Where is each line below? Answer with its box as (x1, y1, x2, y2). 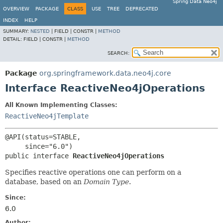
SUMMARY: (3, 28, 30, 34)
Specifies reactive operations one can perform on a (5, 168, 181, 176)
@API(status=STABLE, (5, 133, 81, 141)
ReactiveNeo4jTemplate (5, 112, 89, 120)
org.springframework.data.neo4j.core (39, 69, 171, 77)
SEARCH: (108, 50, 129, 56)
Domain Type (84, 178, 129, 186)
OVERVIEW (3, 6, 29, 11)
